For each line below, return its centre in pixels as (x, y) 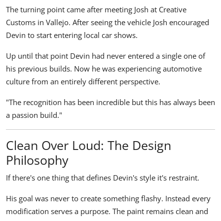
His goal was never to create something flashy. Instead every (108, 199)
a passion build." (34, 115)
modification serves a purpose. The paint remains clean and (107, 211)
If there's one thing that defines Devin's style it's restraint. (103, 178)
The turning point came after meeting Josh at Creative (96, 10)
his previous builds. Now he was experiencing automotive (104, 69)
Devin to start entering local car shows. (72, 35)
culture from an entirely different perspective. (83, 82)
